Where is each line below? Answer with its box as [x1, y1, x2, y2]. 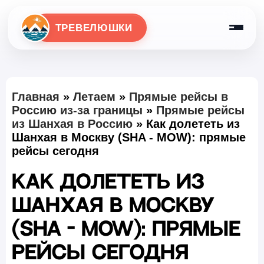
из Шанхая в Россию [12, 117, 133, 130]
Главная [12, 90, 60, 103]
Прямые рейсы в [129, 90, 228, 103]
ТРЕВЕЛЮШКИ [55, 22, 133, 34]
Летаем [73, 90, 115, 103]
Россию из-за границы [12, 103, 143, 117]
